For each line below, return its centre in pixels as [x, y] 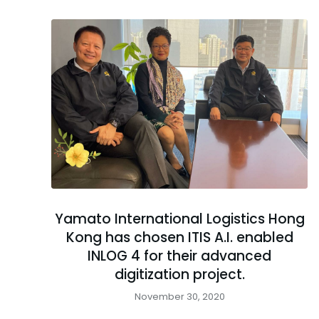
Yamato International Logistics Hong [179, 219]
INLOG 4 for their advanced [179, 256]
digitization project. [179, 274]
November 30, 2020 [179, 296]
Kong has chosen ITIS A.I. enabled [179, 237]
